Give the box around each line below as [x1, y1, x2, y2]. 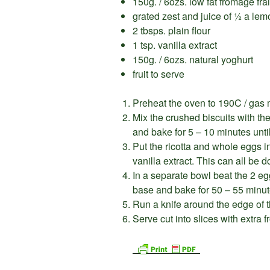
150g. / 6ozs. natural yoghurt [133, 52, 253, 67]
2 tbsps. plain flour [133, 24, 210, 38]
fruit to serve [133, 67, 184, 81]
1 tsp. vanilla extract [133, 38, 217, 52]
